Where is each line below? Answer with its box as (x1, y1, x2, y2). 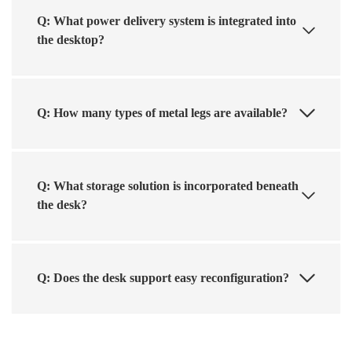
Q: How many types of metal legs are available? (37, 105, 288, 119)
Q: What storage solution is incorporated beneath (37, 178, 299, 192)
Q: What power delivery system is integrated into (37, 13, 296, 27)
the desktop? (37, 32, 104, 46)
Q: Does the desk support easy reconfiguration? (37, 270, 289, 284)
